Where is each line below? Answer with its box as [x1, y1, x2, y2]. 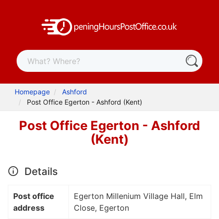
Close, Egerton [74, 202, 129, 213]
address [13, 202, 44, 213]
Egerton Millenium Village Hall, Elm [74, 191, 203, 201]
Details [22, 165, 58, 177]
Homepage [15, 88, 50, 96]
